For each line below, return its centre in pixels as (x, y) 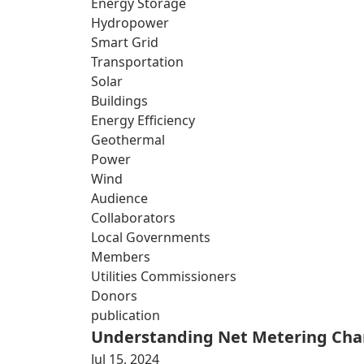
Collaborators (133, 218)
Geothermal (128, 140)
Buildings (119, 101)
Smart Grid (125, 42)
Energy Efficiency (143, 120)
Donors (114, 296)
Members (121, 257)
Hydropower (130, 23)
